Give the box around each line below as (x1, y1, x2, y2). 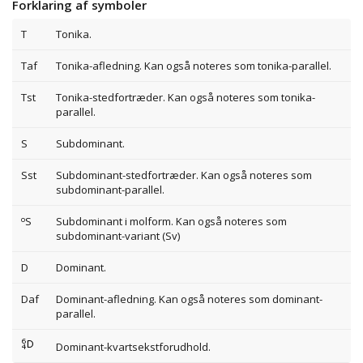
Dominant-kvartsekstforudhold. (55, 340, 211, 355)
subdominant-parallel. (55, 182, 164, 198)
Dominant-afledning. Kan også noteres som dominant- (55, 292, 322, 307)
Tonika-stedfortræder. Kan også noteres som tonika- (55, 90, 315, 105)
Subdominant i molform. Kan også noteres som (55, 214, 287, 229)
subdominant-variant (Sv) (55, 228, 181, 244)
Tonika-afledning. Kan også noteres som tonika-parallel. (55, 58, 331, 74)
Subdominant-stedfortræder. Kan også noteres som (55, 168, 312, 183)
